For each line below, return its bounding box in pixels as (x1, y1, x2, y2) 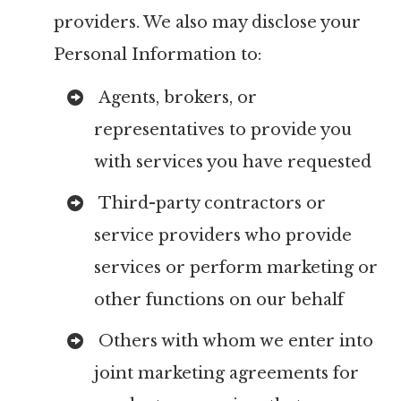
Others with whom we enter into (94, 331, 373, 351)
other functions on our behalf (94, 290, 344, 310)
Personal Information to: (54, 45, 261, 64)
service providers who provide (94, 226, 352, 245)
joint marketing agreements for (94, 363, 359, 383)
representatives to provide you (94, 120, 352, 140)
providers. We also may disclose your (54, 13, 361, 32)
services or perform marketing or (94, 258, 378, 277)
